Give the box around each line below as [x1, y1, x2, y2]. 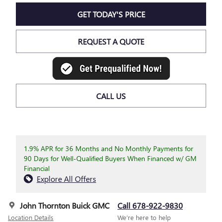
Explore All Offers [37, 173, 96, 184]
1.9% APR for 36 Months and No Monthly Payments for [24, 143, 193, 153]
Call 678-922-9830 [117, 200, 183, 211]
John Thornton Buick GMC [20, 200, 110, 211]
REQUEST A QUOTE [78, 36, 144, 47]
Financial [24, 163, 50, 173]
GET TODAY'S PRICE [77, 8, 145, 19]
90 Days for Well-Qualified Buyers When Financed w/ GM [24, 153, 197, 163]
